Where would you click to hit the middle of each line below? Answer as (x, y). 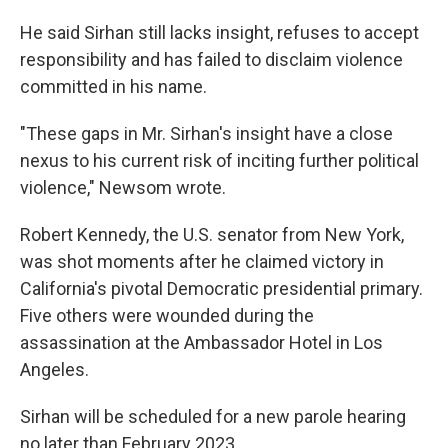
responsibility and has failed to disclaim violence (211, 59)
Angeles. (54, 369)
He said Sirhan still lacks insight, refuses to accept (219, 32)
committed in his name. (113, 86)
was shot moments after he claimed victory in (202, 261)
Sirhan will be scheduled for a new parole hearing (213, 416)
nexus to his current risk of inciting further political (219, 160)
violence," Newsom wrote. (123, 187)
